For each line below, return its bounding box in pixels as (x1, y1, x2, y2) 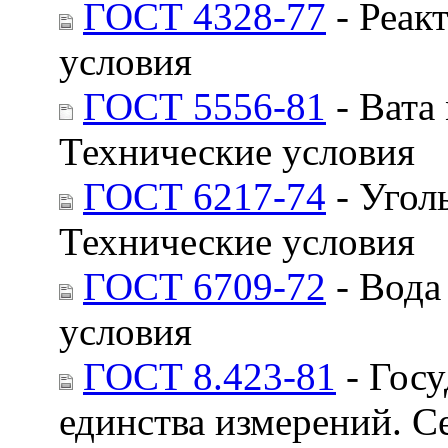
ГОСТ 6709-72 (83, 264, 326, 308)
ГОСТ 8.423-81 (83, 354, 336, 398)
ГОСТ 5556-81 (83, 84, 326, 128)
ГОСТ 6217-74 (83, 174, 326, 218)
